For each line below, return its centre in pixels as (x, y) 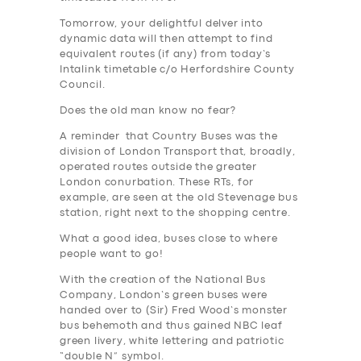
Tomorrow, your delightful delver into (162, 24)
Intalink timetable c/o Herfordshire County (177, 70)
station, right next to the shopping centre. (175, 214)
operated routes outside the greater (159, 168)
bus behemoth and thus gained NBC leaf (171, 326)
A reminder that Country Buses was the (169, 137)
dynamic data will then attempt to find (166, 39)
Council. (84, 85)
